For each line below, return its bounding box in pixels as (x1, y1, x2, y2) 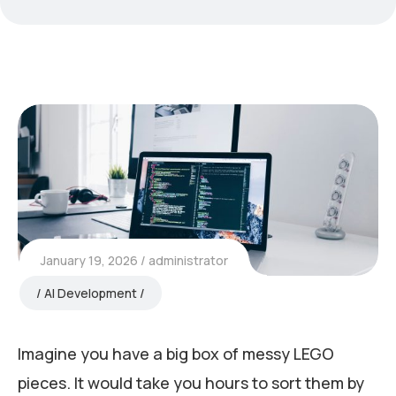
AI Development (43, 284, 137, 301)
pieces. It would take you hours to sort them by (18, 371, 364, 393)
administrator (148, 251, 228, 269)
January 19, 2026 (41, 251, 138, 269)
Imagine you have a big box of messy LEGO (18, 342, 334, 364)
